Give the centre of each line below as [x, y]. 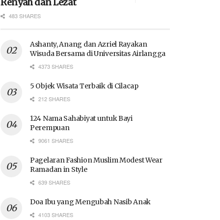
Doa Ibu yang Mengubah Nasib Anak [91, 202]
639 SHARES [54, 182]
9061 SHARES [55, 140]
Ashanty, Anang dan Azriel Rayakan [89, 44]
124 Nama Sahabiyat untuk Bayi [81, 118]
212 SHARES [54, 98]
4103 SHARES [55, 214]
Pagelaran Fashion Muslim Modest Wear [96, 160]
